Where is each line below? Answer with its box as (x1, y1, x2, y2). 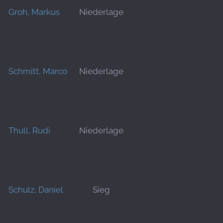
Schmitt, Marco (8, 66, 67, 76)
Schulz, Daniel (8, 185, 63, 195)
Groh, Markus (8, 7, 60, 17)
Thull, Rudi (8, 125, 50, 135)
